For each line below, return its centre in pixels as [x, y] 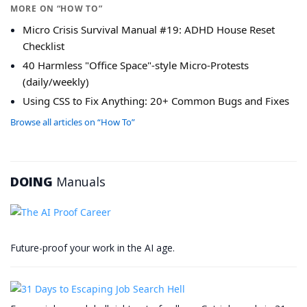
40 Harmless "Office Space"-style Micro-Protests [136, 65]
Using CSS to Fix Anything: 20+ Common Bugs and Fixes [156, 101]
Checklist [44, 46]
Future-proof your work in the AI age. [93, 248]
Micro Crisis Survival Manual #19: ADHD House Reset [149, 30]
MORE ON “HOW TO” [57, 9]
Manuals [79, 182]
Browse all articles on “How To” [73, 122]
